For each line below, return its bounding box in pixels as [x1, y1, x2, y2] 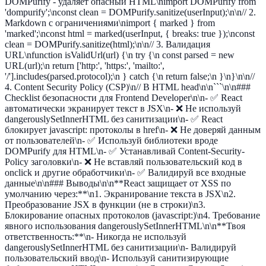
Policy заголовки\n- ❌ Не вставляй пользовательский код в [5, 157, 242, 167]
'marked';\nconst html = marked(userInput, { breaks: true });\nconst [5, 28, 255, 39]
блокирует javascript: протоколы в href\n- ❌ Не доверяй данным [5, 125, 261, 135]
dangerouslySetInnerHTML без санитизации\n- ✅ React [5, 114, 223, 124]
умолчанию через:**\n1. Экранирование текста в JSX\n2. [5, 189, 236, 199]
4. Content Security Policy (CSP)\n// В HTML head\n [5, 82, 206, 92]
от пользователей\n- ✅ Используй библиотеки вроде [5, 135, 218, 145]
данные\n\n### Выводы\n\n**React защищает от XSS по [5, 178, 231, 188]
